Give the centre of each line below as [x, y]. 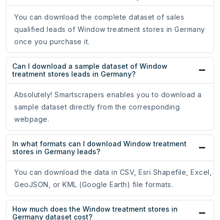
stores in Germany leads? [56, 152]
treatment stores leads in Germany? [74, 74]
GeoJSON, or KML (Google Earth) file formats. [94, 185]
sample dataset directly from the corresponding [97, 107]
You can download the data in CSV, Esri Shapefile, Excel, [113, 172]
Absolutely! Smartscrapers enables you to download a [108, 95]
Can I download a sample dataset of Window [90, 66]
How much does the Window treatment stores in [95, 209]
